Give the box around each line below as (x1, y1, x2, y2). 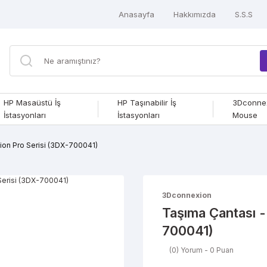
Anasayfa (119, 9, 154, 19)
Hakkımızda (173, 9, 216, 19)
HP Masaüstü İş (3, 98, 61, 107)
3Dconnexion (162, 191, 212, 200)
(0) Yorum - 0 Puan (169, 246, 234, 254)
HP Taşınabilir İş (117, 98, 176, 107)
